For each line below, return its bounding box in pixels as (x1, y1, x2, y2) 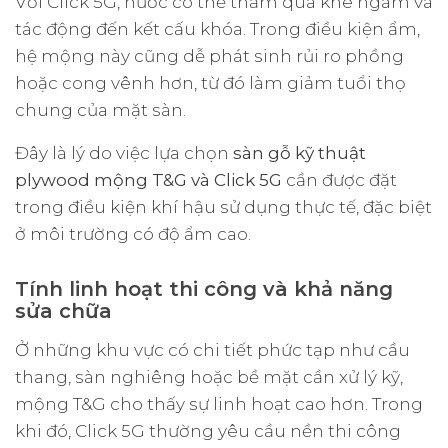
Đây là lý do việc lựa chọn (15, 142, 233, 163)
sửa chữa (15, 298, 112, 323)
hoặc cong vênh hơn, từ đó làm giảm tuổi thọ (15, 72, 406, 93)
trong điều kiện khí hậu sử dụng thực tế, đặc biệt (15, 196, 432, 217)
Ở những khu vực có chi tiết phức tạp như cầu (15, 339, 410, 360)
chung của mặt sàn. (15, 99, 186, 120)
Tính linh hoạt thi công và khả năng (15, 276, 393, 301)
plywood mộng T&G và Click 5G (15, 169, 282, 190)
